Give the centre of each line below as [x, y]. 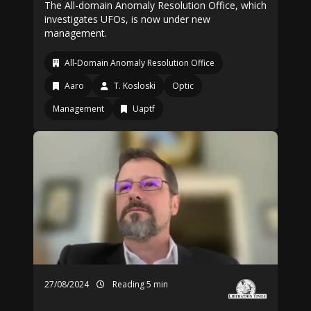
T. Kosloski [135, 86]
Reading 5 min [139, 284]
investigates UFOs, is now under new [127, 19]
